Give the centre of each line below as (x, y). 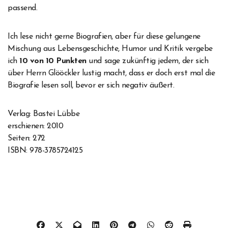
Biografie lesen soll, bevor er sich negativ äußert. (91, 86)
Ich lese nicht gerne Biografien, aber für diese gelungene (104, 37)
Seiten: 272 (26, 139)
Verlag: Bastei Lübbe (44, 114)
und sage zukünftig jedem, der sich (147, 61)
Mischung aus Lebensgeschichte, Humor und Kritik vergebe (110, 49)
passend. (23, 8)
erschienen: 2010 (36, 126)
